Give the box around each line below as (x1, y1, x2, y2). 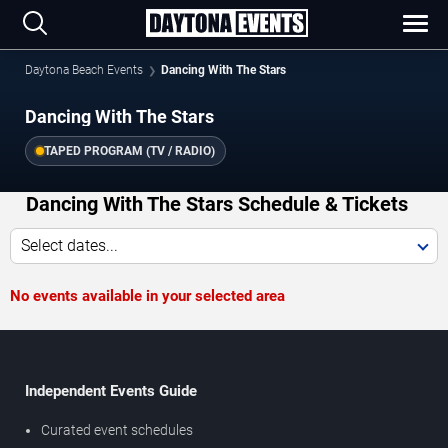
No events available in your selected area (10, 287, 285, 306)
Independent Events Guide (25, 382, 197, 401)
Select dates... (21, 236, 118, 256)
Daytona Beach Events (25, 63, 143, 77)
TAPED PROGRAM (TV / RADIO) (44, 144, 215, 159)
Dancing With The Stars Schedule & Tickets (25, 192, 408, 217)
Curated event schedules (41, 422, 193, 439)
